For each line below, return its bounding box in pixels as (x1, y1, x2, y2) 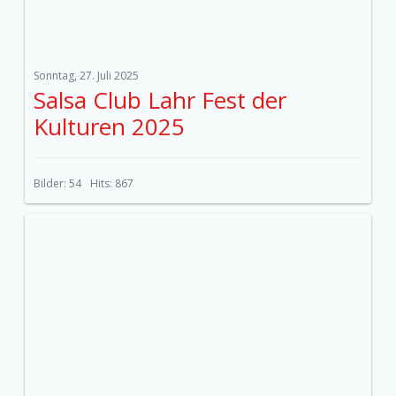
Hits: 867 (90, 176, 133, 191)
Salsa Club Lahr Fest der (34, 84, 286, 116)
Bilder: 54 (34, 176, 81, 191)
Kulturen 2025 (34, 110, 185, 142)
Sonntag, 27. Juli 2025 (34, 68, 139, 83)
